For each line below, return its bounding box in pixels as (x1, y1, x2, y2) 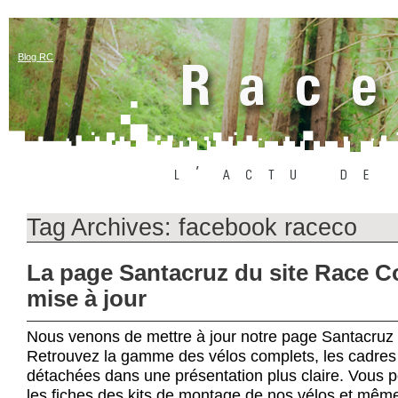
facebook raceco (179, 213, 357, 241)
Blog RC (18, 52, 53, 62)
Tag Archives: (27, 213, 179, 241)
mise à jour (27, 285, 147, 312)
